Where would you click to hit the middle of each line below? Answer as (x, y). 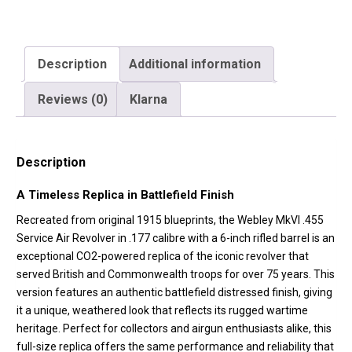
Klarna (148, 100)
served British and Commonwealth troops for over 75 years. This (176, 275)
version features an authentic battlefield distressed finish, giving (174, 293)
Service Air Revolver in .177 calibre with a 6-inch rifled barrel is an (176, 238)
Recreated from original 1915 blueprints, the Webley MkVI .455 (170, 220)
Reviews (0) (73, 100)
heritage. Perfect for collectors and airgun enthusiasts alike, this (174, 329)
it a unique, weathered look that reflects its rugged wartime (162, 311)
